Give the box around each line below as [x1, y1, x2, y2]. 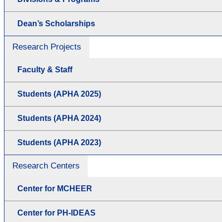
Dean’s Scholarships [17, 19, 95, 28]
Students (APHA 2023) [17, 138, 101, 147]
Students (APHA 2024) [17, 113, 101, 122]
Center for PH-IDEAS [17, 208, 96, 217]
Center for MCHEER [17, 184, 92, 193]
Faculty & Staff [17, 65, 72, 74]
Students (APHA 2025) [17, 89, 101, 98]
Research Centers [12, 161, 80, 170]
